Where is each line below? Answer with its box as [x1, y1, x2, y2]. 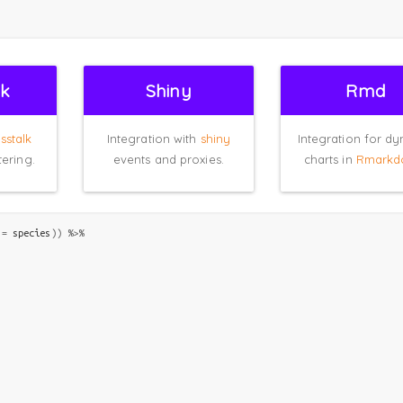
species [12, 227, 51, 238]
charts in [303, 151, 356, 166]
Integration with [106, 130, 201, 146]
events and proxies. [112, 151, 224, 166]
